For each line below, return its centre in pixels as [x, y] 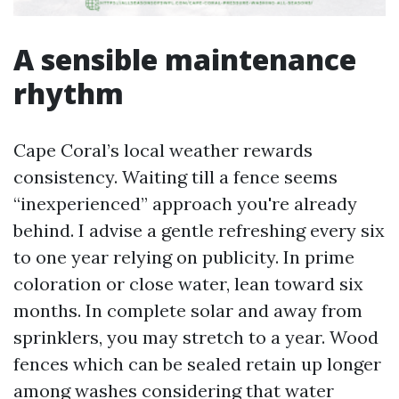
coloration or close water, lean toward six [188, 284]
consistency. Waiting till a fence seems [175, 177]
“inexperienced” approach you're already [185, 204]
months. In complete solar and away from [188, 310]
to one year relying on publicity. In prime [184, 257]
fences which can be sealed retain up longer [197, 364]
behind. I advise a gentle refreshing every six [199, 230]
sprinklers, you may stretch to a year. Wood [196, 337]
